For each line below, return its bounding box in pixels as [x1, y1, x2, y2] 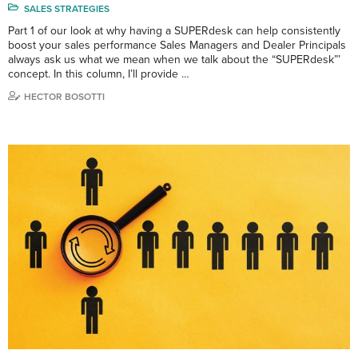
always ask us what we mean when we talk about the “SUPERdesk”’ [8, 52, 340, 66]
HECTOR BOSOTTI [24, 90, 105, 102]
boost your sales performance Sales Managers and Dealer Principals [8, 38, 346, 52]
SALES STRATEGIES [24, 2, 109, 14]
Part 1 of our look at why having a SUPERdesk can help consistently [8, 23, 340, 38]
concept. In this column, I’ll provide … [8, 66, 189, 81]
